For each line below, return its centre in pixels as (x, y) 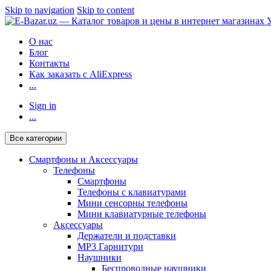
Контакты (49, 63)
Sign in (43, 106)
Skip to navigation (40, 10)
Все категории (36, 138)
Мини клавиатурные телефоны (142, 214)
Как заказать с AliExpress (80, 74)
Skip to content (106, 10)
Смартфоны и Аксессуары (83, 159)
